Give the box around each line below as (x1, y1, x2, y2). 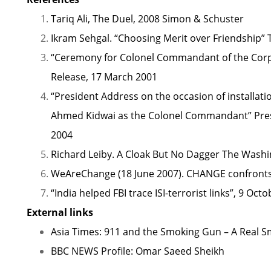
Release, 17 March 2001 (51, 70, 157, 83)
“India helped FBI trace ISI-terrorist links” (51, 186, 233, 200)
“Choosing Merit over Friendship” (114, 31, 265, 45)
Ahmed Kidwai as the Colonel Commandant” (51, 109, 252, 122)
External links (27, 206, 93, 219)
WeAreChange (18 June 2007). (51, 167, 186, 180)
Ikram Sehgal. (51, 31, 114, 45)
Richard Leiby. (51, 148, 117, 161)
